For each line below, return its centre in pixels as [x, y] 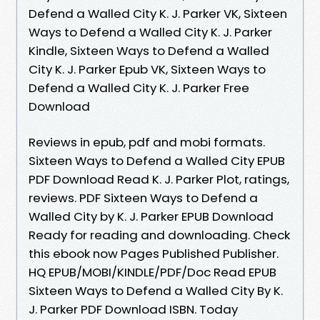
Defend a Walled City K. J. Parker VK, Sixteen [158, 13]
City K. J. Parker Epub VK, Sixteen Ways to [147, 69]
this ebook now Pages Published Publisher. [154, 253]
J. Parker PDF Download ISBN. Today [133, 309]
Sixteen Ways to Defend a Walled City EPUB [157, 160]
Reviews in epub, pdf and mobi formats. [147, 142]
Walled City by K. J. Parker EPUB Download [151, 216]
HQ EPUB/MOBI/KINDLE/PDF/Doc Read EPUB [152, 272]
